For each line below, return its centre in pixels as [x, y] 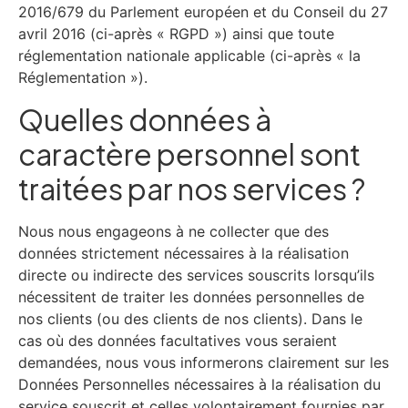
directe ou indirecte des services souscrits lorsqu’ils [196, 275]
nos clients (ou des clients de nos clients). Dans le [190, 318]
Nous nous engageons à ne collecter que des [173, 231]
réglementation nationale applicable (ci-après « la [189, 56]
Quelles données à [145, 119]
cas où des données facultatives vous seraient [178, 340]
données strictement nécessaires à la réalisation [184, 253]
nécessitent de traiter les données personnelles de [191, 296]
